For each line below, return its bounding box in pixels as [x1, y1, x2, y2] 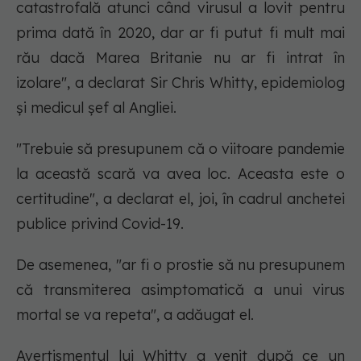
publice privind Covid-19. [16, 214, 184, 234]
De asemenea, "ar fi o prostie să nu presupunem [16, 255, 345, 275]
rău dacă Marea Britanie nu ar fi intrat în [16, 48, 345, 68]
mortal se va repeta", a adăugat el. [16, 305, 254, 325]
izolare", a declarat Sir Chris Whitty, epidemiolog [16, 73, 345, 93]
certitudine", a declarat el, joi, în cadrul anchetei [16, 189, 345, 209]
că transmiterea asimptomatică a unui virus [16, 280, 345, 300]
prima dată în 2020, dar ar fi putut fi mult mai [16, 23, 345, 43]
